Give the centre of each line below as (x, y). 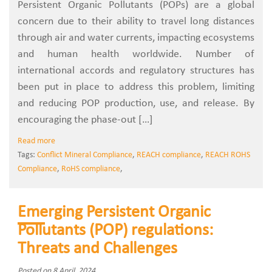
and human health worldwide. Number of (136, 54)
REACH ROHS (228, 155)
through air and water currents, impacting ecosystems (136, 38)
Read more (36, 141)
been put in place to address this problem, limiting (136, 87)
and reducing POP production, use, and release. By (136, 104)
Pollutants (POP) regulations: (116, 231)
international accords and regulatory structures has (136, 71)
